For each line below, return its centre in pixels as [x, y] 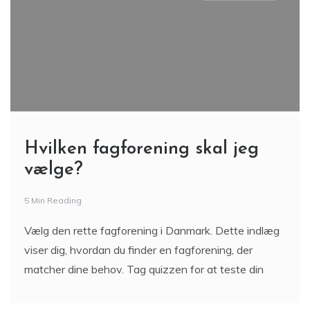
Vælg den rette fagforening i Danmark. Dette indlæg [152, 230]
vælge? [54, 170]
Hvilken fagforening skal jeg [142, 149]
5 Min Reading [53, 200]
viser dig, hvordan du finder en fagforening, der [138, 250]
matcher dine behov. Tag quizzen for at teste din [144, 269]
